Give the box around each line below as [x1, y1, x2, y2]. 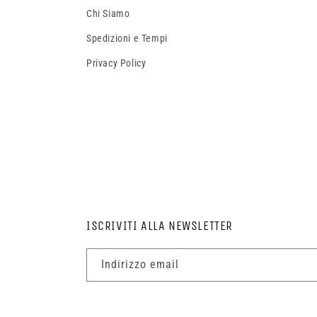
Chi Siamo [86, 8, 130, 19]
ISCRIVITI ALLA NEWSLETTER [86, 218, 233, 234]
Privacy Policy [86, 57, 146, 69]
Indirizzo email [101, 258, 179, 271]
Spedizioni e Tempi [86, 33, 168, 44]
